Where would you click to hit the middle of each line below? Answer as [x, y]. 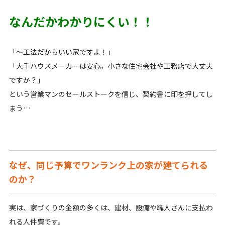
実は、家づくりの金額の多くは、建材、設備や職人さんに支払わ [111, 208]
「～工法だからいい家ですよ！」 [62, 52]
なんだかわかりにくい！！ [81, 22]
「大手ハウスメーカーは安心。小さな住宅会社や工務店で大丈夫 [111, 66]
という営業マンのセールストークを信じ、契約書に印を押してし [111, 94]
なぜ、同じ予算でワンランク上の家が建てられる [108, 165]
